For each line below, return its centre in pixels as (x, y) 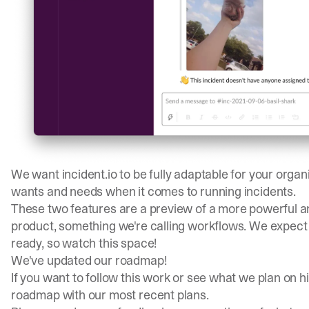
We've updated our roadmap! (89, 261)
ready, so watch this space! (84, 243)
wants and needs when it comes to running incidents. (153, 192)
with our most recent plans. (134, 295)
